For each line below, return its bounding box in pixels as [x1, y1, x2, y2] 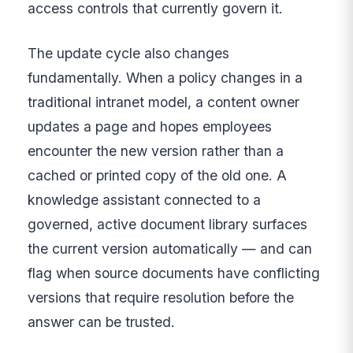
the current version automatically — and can [28, 240, 313, 258]
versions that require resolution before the [28, 289, 295, 307]
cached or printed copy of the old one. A [28, 167, 288, 184]
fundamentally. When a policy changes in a [28, 69, 303, 87]
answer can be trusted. [28, 314, 176, 331]
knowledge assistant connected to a [28, 191, 262, 209]
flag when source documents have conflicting [28, 265, 321, 282]
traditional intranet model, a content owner [28, 94, 300, 111]
